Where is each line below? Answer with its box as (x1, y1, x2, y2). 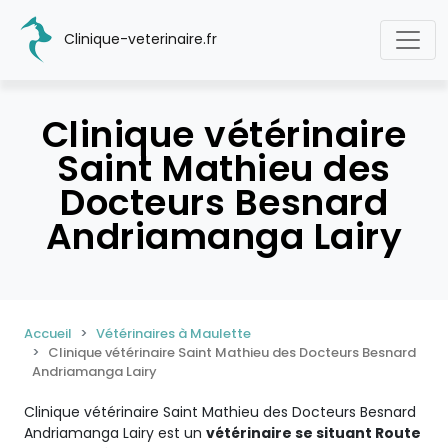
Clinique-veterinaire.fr (60, 28, 217, 49)
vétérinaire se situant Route (206, 423, 421, 443)
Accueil (24, 324, 72, 343)
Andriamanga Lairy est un (24, 423, 206, 443)
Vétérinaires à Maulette (96, 324, 251, 343)
